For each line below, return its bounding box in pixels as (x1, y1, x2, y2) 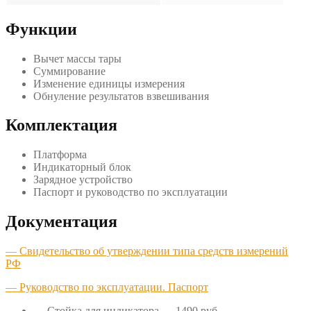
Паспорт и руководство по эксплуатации (33, 186, 228, 199)
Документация (6, 212, 117, 231)
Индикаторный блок (33, 161, 131, 174)
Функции (6, 19, 77, 38)
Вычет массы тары (33, 52, 121, 65)
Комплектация (6, 116, 117, 135)
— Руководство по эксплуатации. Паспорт (6, 281, 208, 294)
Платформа (33, 149, 87, 161)
